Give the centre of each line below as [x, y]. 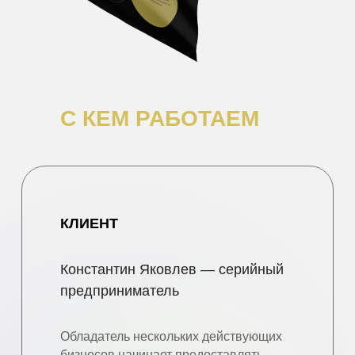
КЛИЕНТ [89, 223]
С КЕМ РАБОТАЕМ [160, 118]
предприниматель [120, 291]
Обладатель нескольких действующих [171, 336]
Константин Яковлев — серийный [172, 269]
